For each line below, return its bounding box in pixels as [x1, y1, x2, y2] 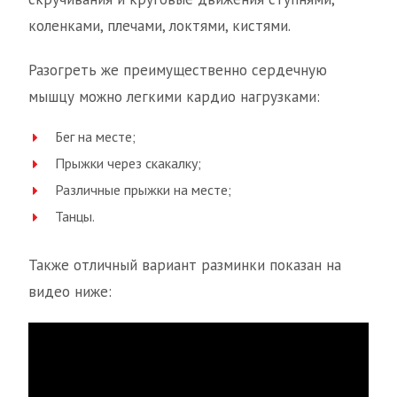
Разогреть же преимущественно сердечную [28, 60, 327, 80]
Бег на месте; [55, 128, 136, 145]
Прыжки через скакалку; [55, 154, 201, 172]
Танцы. [55, 207, 95, 225]
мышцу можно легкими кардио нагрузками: [28, 87, 320, 106]
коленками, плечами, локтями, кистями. [28, 16, 291, 35]
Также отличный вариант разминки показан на [28, 255, 341, 275]
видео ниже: [28, 282, 112, 301]
